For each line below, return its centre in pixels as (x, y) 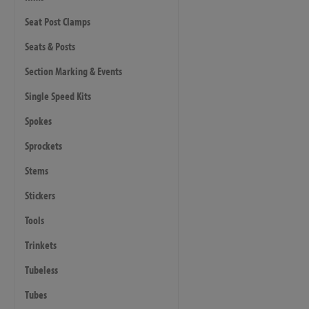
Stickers (40, 195)
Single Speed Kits (58, 96)
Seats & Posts (50, 46)
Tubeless (41, 270)
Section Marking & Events (73, 71)
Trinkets (41, 245)
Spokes (38, 121)
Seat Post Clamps (58, 21)
